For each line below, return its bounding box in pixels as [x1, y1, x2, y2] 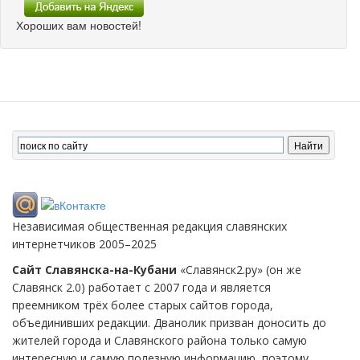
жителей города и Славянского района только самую [12, 332, 307, 348]
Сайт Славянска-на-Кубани [12, 261, 177, 277]
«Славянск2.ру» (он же [177, 261, 301, 277]
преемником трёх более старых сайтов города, [12, 297, 273, 313]
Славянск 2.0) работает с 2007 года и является [12, 279, 271, 295]
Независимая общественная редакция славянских [12, 218, 287, 234]
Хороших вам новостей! [16, 16, 141, 33]
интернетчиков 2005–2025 [12, 235, 157, 252]
